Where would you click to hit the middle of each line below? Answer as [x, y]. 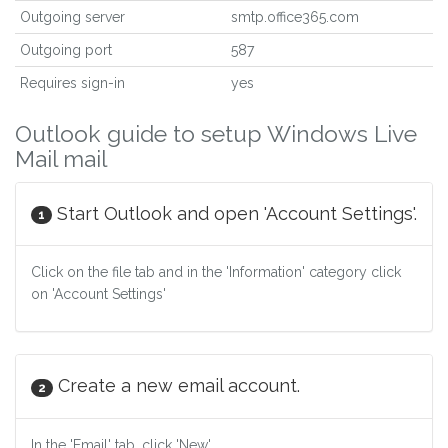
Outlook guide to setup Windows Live [216, 133]
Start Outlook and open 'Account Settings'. [237, 213]
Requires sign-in [72, 83]
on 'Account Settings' [98, 294]
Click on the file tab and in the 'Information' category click [216, 272]
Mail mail [61, 158]
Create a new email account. [179, 386]
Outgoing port [66, 50]
